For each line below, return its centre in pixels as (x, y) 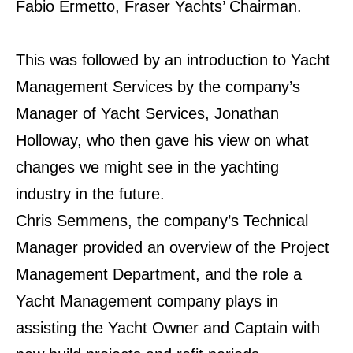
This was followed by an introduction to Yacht (173, 60)
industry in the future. (97, 194)
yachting (250, 167)
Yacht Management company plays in (147, 301)
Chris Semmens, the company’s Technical (162, 221)
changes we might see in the (118, 167)
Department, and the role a (207, 275)
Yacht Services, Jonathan (190, 114)
